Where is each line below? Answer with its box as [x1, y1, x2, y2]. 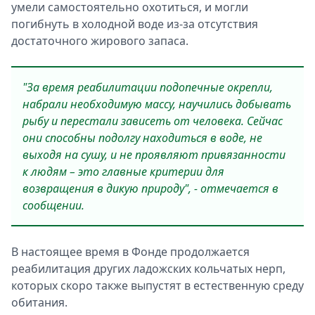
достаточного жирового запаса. [11, 33, 188, 49]
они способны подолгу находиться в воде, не [22, 130, 262, 146]
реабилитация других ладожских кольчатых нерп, [11, 261, 285, 276]
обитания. [11, 295, 67, 310]
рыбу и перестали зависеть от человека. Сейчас [22, 113, 283, 129]
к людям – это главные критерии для [22, 164, 224, 179]
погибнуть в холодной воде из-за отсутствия [11, 16, 258, 32]
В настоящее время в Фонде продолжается [11, 244, 250, 259]
